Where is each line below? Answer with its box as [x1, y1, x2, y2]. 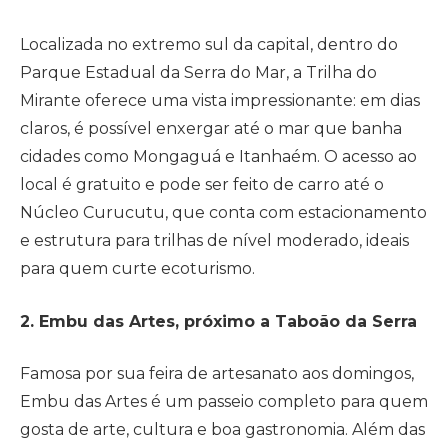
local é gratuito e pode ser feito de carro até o [20, 174, 384, 194]
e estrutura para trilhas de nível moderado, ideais [20, 230, 409, 250]
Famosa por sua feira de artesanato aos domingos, [20, 364, 414, 384]
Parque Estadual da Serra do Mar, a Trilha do [20, 62, 377, 82]
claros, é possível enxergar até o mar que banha [20, 118, 402, 138]
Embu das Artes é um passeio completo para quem [20, 392, 428, 412]
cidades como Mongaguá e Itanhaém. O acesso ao [20, 146, 417, 166]
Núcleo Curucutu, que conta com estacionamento [20, 202, 427, 222]
